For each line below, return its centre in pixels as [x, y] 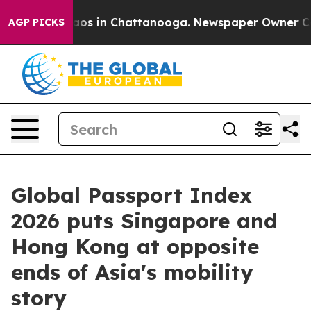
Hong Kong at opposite [135, 246]
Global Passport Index [132, 195]
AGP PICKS [36, 22]
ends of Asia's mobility [132, 272]
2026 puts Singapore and [144, 221]
